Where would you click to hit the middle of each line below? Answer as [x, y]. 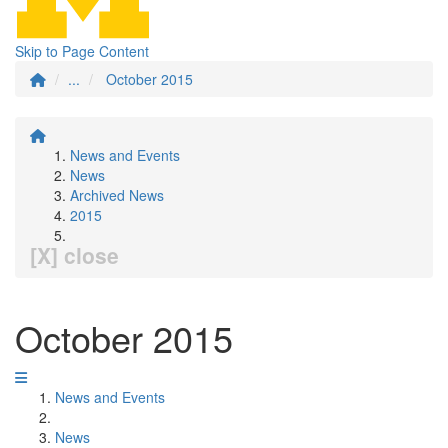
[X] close [74, 255]
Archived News [117, 195]
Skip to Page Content [82, 51]
